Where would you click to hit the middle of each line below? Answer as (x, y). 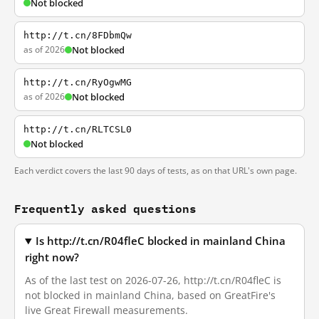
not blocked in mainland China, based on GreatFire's (150, 295)
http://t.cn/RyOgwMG (78, 82)
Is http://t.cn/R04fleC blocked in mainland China (161, 241)
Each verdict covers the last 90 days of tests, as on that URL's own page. (156, 171)
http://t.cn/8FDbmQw (78, 35)
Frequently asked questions (105, 208)
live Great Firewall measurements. (106, 310)
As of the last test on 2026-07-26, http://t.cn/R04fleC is (153, 280)
